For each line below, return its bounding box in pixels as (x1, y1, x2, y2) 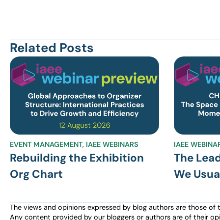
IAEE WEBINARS (86, 139, 138, 149)
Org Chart (10, 166, 63, 181)
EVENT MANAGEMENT (10, 139, 82, 149)
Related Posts (10, 40, 94, 56)
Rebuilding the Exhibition (10, 150, 144, 165)
